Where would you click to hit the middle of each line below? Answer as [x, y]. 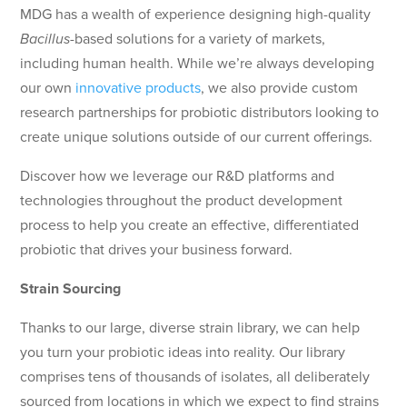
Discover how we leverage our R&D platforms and [178, 175]
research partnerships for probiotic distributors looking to [200, 112]
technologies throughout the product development [182, 200]
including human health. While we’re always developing [198, 63]
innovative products [139, 87]
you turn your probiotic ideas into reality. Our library [183, 352]
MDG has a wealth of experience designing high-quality [196, 14]
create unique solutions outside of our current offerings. [197, 136]
